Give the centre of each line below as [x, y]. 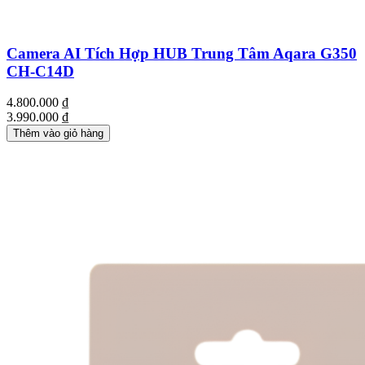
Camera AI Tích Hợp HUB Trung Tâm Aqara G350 [182, 53]
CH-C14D [40, 71]
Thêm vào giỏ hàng [58, 134]
